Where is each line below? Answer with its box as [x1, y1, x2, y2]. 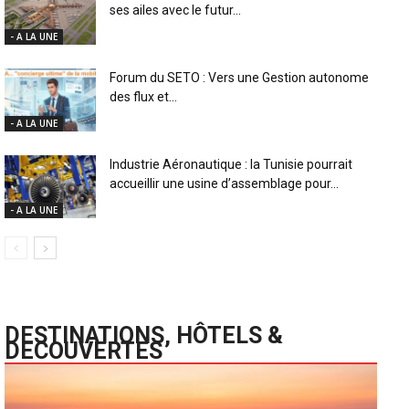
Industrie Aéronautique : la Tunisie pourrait [110, 156, 352, 172]
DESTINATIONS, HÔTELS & [5, 321, 283, 349]
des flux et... [110, 89, 177, 104]
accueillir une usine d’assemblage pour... [110, 175, 339, 191]
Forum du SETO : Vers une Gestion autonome [110, 69, 369, 85]
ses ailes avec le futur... [110, 2, 241, 17]
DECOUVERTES [5, 337, 163, 364]
